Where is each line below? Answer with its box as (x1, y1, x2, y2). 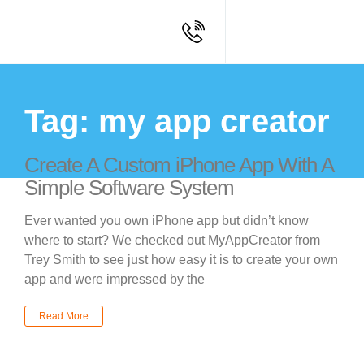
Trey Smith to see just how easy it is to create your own (24, 253, 338, 266)
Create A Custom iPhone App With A (24, 153, 333, 177)
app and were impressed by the (24, 272, 205, 286)
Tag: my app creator (24, 103, 330, 139)
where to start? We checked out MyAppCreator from (24, 233, 320, 247)
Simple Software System (24, 175, 234, 200)
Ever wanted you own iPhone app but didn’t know (24, 214, 309, 227)
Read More (39, 310, 89, 322)
